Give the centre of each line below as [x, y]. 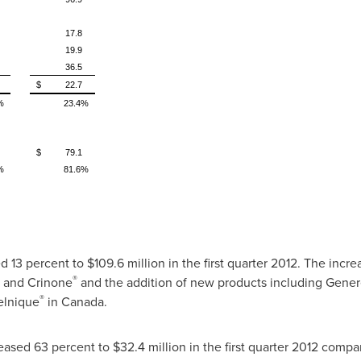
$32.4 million [149, 347]
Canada [82, 302]
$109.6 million [126, 263]
